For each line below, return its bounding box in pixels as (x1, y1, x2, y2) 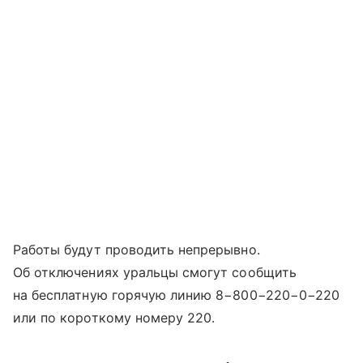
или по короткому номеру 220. (13, 310, 216, 327)
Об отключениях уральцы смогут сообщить (13, 264, 297, 281)
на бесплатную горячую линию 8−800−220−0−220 (13, 287, 340, 304)
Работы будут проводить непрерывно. (13, 241, 260, 258)
